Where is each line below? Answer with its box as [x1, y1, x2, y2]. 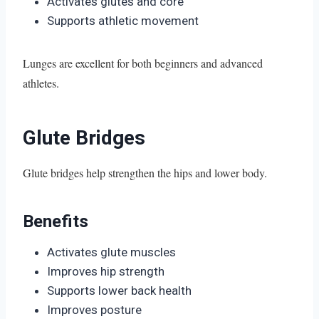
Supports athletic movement [47, 13, 199, 28]
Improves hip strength [47, 263, 164, 278]
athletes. [23, 75, 59, 90]
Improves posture [47, 302, 142, 317]
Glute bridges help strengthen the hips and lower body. [23, 164, 267, 180]
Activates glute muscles [47, 244, 176, 259]
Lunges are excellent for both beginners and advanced [23, 55, 263, 70]
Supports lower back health [47, 283, 192, 298]
